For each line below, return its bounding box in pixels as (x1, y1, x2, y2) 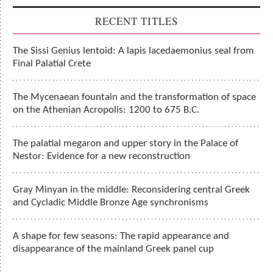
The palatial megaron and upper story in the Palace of (13, 138, 239, 149)
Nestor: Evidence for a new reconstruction (13, 151, 191, 162)
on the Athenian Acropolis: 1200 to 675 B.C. (13, 105, 200, 116)
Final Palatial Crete (13, 58, 91, 69)
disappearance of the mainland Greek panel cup (13, 244, 214, 255)
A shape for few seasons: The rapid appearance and (13, 231, 230, 242)
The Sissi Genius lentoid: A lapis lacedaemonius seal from (13, 46, 255, 57)
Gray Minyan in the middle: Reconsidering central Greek (13, 185, 250, 196)
